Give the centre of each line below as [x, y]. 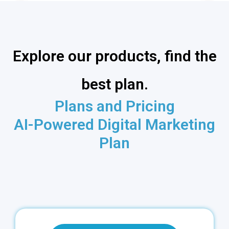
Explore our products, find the [114, 56]
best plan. [114, 84]
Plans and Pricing [114, 106]
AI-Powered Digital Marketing [114, 124]
